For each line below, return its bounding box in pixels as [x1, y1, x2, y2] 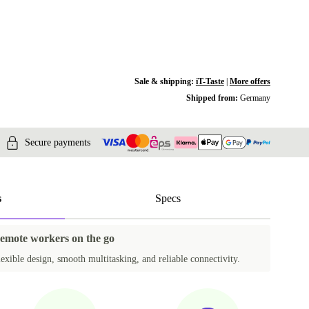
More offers [229, 77, 270, 86]
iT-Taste [195, 77, 224, 86]
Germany [239, 93, 270, 103]
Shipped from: [186, 93, 240, 103]
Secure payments [25, 137, 90, 148]
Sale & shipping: [134, 77, 196, 86]
